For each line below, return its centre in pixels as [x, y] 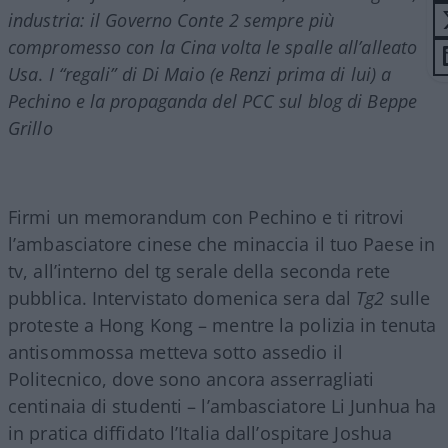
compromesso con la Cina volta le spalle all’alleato [213, 46]
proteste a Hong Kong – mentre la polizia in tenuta [222, 324]
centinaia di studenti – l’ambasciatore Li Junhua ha [222, 405]
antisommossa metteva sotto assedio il [175, 351]
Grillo [30, 127]
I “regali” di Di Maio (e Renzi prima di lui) [209, 73]
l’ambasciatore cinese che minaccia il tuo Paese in [222, 243]
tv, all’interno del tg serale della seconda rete [199, 270]
